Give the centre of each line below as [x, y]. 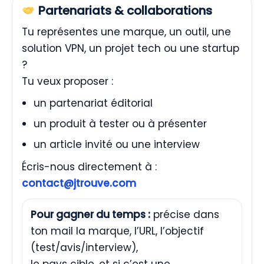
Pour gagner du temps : [90, 214]
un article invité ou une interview [117, 144]
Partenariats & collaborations [123, 10]
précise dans [185, 214]
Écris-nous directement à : [89, 166]
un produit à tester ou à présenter [120, 123]
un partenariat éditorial [93, 103]
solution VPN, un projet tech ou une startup [131, 48]
